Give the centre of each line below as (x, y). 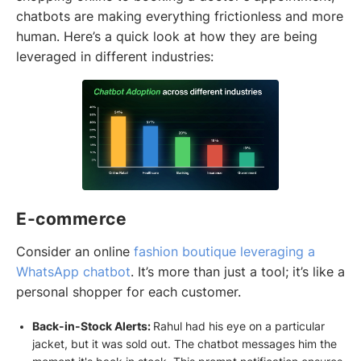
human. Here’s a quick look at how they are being (167, 37)
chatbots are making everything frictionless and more (180, 17)
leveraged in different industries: (115, 57)
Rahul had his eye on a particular (239, 327)
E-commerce (71, 218)
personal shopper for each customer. (129, 292)
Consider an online (75, 251)
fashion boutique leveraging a (224, 251)
